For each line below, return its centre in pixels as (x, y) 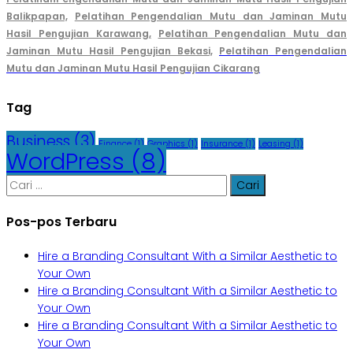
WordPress (65, 162)
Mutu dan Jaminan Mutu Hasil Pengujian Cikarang (133, 69)
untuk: (22, 200)
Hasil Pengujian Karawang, (79, 34)
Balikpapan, (37, 17)
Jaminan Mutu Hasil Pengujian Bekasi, (110, 51)
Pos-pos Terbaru (61, 221)
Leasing (275, 144)
